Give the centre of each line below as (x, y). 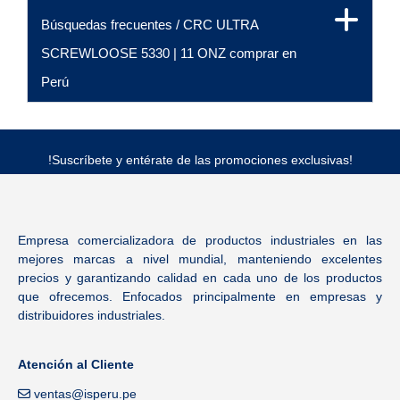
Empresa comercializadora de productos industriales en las (200, 240)
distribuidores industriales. (93, 315)
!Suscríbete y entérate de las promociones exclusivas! (200, 160)
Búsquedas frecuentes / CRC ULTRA (150, 25)
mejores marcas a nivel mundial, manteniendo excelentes (200, 258)
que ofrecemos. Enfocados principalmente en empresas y (200, 296)
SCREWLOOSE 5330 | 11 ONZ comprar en (169, 54)
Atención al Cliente (76, 365)
